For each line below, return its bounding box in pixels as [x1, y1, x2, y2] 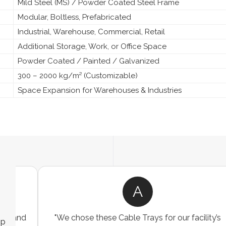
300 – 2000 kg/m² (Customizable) [18, 71, 138, 80]
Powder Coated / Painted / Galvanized [18, 56, 159, 66]
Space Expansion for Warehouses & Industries [18, 85, 182, 95]
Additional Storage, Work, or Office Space [18, 41, 166, 51]
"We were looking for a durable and [50, 212, 181, 222]
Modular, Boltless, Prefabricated [18, 12, 131, 22]
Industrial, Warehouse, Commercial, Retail [18, 27, 165, 36]
